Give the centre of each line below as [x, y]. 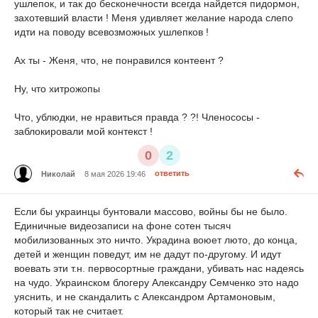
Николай [58, 174]
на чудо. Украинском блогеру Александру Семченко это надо [157, 283]
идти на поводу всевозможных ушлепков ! [111, 32]
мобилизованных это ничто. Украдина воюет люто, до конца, [156, 240]
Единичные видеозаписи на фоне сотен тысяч [122, 226]
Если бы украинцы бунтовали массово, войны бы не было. [151, 212]
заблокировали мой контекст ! [83, 131]
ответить [172, 174]
